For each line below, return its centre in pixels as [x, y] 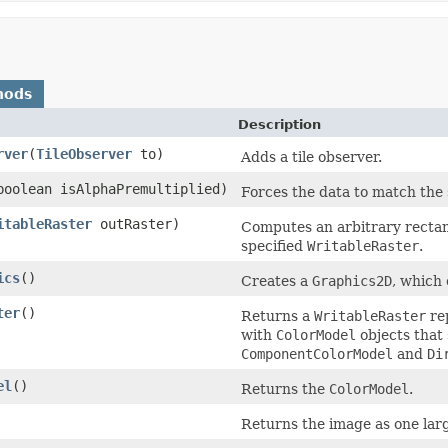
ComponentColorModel [317, 353]
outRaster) [136, 223]
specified [274, 245]
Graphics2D [352, 280]
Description [279, 124]
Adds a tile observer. [311, 156]
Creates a [276, 280]
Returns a [277, 315]
